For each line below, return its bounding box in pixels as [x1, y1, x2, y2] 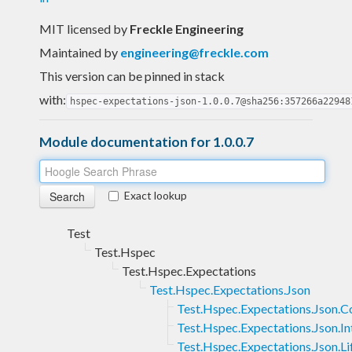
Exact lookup [124, 188, 187, 202]
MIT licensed [39, 20, 113, 36]
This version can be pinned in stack [39, 68, 225, 83]
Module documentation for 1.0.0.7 [39, 133, 254, 150]
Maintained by [39, 44, 120, 60]
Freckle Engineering [130, 20, 244, 36]
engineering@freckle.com [120, 44, 269, 60]
